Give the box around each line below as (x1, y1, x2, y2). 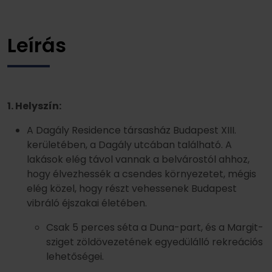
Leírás (7, 32, 66, 59)
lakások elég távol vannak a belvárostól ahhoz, (27, 152, 250, 167)
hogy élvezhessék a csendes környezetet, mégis (27, 167, 256, 182)
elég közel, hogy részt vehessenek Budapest (27, 182, 237, 196)
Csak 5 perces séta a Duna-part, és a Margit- (46, 220, 263, 235)
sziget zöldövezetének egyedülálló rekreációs (46, 235, 263, 250)
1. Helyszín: (7, 99, 61, 114)
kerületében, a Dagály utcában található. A (27, 138, 232, 152)
